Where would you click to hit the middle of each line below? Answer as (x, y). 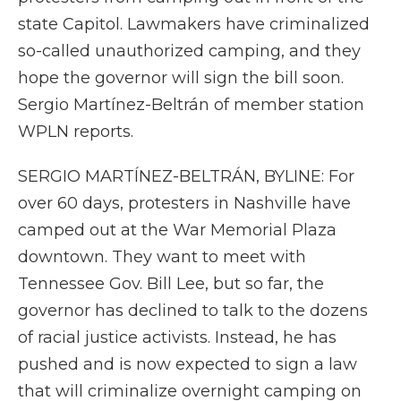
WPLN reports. (76, 132)
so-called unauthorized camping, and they (189, 51)
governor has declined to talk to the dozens (193, 311)
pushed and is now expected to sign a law (188, 364)
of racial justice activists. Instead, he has (177, 337)
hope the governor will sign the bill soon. (181, 78)
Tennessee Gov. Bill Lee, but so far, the (171, 284)
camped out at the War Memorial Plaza (177, 230)
